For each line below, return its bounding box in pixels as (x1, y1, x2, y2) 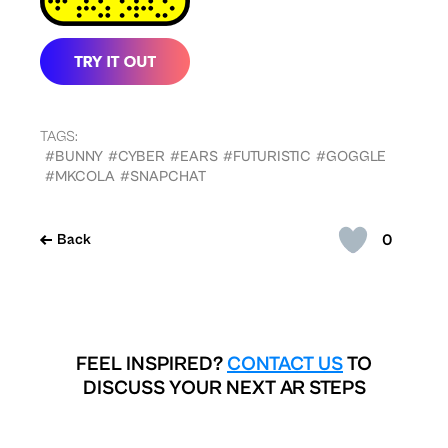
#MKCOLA (45, 168, 115, 186)
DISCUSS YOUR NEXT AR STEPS (82, 377, 366, 401)
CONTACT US (227, 353, 343, 377)
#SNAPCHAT (120, 168, 206, 186)
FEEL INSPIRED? (76, 353, 227, 377)
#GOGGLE (316, 148, 386, 166)
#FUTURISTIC (223, 148, 311, 166)
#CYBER (108, 148, 165, 166)
